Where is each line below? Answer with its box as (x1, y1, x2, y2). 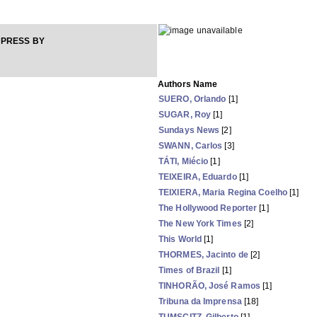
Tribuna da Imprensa (158, 296, 242, 306)
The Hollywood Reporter (158, 203, 258, 213)
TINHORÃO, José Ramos (158, 281, 260, 291)
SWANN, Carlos (158, 141, 223, 151)
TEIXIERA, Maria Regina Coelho (158, 188, 287, 197)
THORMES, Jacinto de (158, 250, 248, 260)
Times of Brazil (158, 265, 220, 275)
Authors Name (158, 79, 218, 89)
